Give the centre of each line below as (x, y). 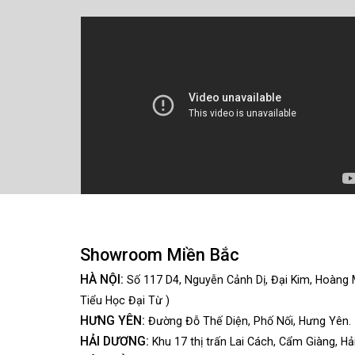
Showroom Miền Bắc (159, 255)
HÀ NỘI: (101, 280)
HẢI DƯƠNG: (114, 342)
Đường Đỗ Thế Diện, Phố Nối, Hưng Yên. (248, 321)
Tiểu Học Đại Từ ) (124, 301)
